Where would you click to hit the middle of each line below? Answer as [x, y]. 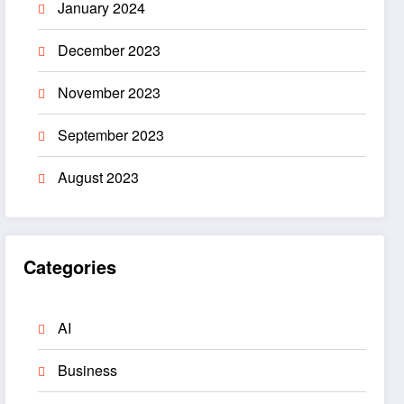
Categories [70, 267]
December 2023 [110, 50]
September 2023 [111, 134]
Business [88, 371]
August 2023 [99, 177]
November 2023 [110, 92]
